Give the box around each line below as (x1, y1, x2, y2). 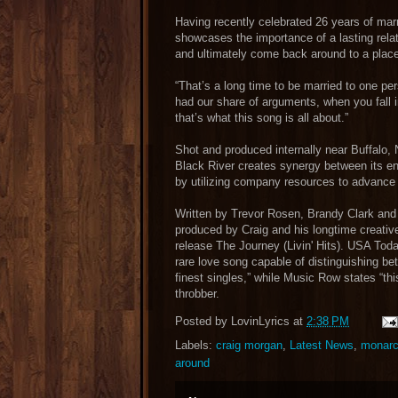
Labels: (175, 338, 216, 352)
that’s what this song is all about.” (175, 111, 348, 124)
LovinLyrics (231, 314, 290, 329)
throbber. (175, 287, 219, 300)
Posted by (175, 314, 231, 329)
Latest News (290, 338, 354, 352)
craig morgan (216, 338, 283, 352)
